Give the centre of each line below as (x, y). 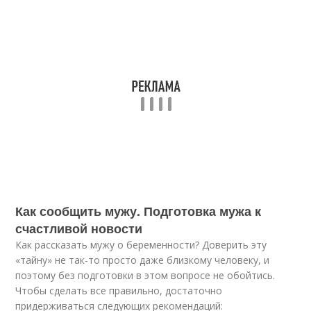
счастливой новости (79, 228)
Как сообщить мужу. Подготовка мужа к (138, 211)
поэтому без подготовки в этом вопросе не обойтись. (145, 275)
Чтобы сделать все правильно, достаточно (119, 291)
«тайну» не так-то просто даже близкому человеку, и (143, 260)
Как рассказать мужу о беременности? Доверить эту (141, 245)
